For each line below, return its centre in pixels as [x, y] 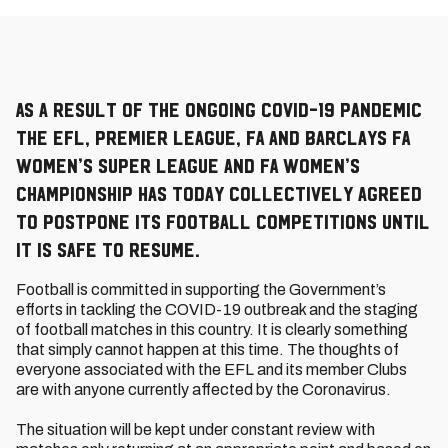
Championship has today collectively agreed [219, 193]
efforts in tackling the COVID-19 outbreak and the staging [217, 309]
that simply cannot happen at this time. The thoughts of [207, 349]
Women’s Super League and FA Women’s [188, 165]
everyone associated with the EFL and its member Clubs [211, 369]
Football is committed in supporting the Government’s [201, 289]
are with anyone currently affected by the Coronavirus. [203, 389]
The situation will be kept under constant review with [195, 429]
